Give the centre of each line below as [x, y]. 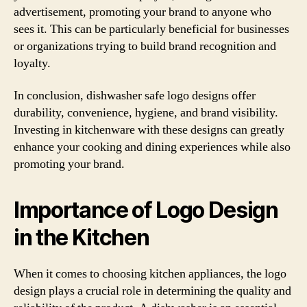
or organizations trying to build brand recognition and [145, 46]
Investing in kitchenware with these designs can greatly [149, 130]
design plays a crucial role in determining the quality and [152, 291]
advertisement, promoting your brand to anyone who [143, 12]
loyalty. [32, 63]
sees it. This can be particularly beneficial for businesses [151, 29]
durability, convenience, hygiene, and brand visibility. [146, 113]
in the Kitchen [82, 237]
